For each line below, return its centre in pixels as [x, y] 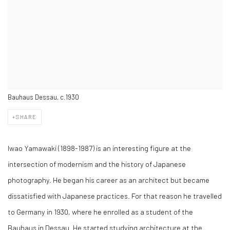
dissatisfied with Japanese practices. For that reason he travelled [115, 196]
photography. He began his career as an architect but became [109, 180]
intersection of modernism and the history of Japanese [97, 164]
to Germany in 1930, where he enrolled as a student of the [100, 212]
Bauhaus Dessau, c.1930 [43, 97]
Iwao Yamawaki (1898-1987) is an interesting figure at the [99, 148]
